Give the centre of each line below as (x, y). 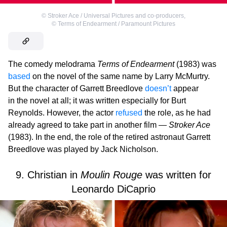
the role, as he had (177, 112)
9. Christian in (48, 175)
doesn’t (158, 88)
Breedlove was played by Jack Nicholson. (83, 149)
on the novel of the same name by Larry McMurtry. (120, 76)
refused (129, 112)
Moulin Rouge (111, 175)
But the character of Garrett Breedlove (77, 88)
